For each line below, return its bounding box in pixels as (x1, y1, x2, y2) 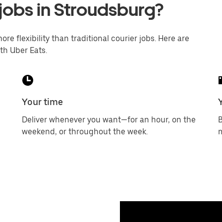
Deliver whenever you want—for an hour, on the (22, 115, 196, 124)
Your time (22, 97, 63, 107)
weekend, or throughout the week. (22, 127, 148, 136)
